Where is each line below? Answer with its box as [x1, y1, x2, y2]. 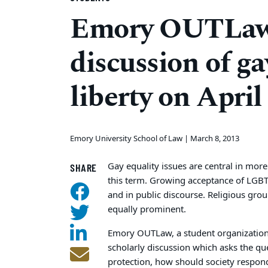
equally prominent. [108, 203, 187, 216]
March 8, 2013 [190, 133, 239, 144]
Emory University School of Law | [70, 133, 190, 144]
